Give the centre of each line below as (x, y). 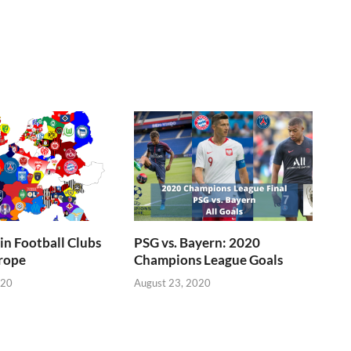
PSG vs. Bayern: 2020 (197, 243)
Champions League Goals (209, 260)
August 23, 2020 (173, 282)
